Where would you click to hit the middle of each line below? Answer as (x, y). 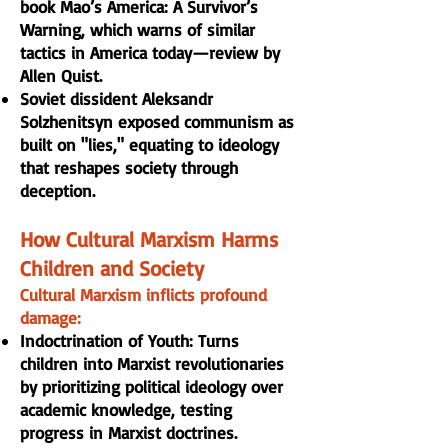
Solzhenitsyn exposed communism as (157, 121)
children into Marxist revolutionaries (152, 363)
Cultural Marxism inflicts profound (143, 294)
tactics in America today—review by (150, 52)
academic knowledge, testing (126, 409)
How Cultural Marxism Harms (149, 239)
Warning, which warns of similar (137, 29)
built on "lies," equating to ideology (149, 144)
